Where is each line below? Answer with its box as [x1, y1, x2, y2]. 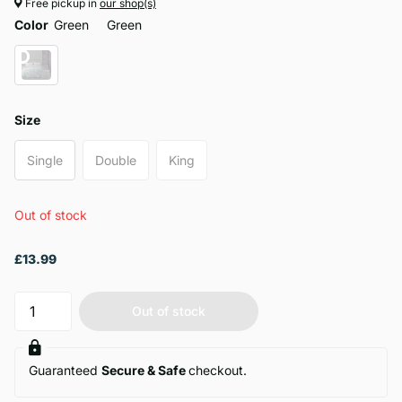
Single [27, 152, 63, 168]
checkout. [188, 363, 247, 379]
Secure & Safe [101, 363, 188, 379]
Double [95, 152, 136, 168]
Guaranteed [29, 363, 101, 379]
